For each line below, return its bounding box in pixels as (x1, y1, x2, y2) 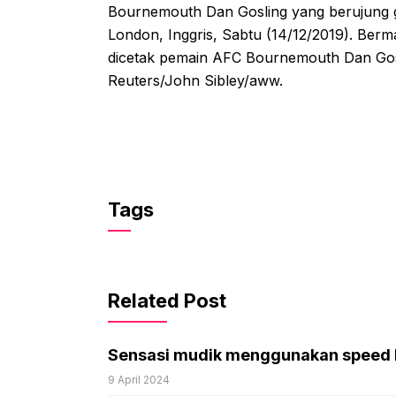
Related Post (108, 289, 226, 313)
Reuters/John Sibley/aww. (108, 72, 283, 90)
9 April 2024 (108, 373, 170, 387)
